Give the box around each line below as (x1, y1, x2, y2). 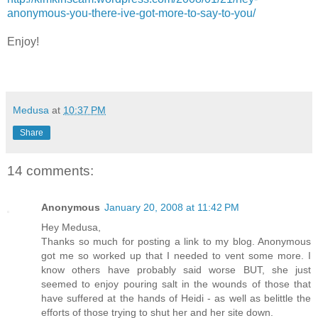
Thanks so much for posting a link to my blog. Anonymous (41, 236, 311, 248)
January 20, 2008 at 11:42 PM (104, 202, 239, 214)
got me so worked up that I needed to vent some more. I (41, 250, 311, 262)
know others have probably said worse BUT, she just (41, 264, 311, 276)
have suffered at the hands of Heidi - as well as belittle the (41, 292, 311, 305)
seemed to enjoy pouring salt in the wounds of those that (41, 278, 311, 290)
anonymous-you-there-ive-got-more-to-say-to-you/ (7, 6, 256, 19)
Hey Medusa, (41, 221, 101, 234)
